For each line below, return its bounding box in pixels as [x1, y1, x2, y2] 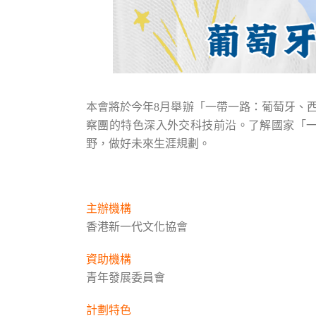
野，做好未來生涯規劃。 [86, 138, 210, 150]
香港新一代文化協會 [86, 221, 188, 233]
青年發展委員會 [86, 272, 165, 284]
